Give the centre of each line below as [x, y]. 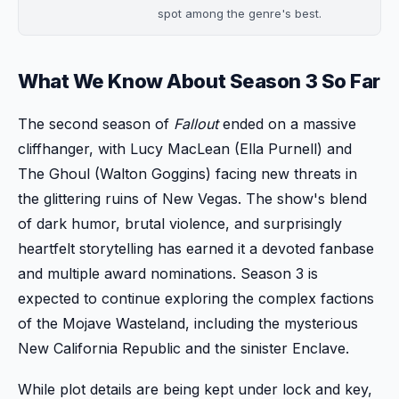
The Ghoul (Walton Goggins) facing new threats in [187, 174]
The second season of [96, 124]
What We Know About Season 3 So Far [199, 81]
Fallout [196, 124]
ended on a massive [287, 124]
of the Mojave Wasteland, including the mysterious [188, 323]
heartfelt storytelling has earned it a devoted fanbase [196, 248]
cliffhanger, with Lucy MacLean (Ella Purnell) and [185, 149]
